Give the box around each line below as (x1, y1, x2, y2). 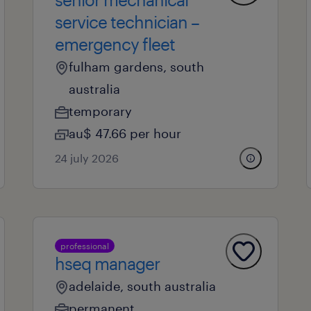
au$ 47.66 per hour (68, 126, 181, 141)
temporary (68, 103, 132, 119)
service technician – (54, 12, 199, 32)
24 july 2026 (54, 151, 119, 165)
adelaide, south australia (68, 278, 216, 294)
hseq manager (54, 253, 160, 274)
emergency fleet (54, 34, 175, 54)
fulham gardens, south (68, 59, 204, 74)
